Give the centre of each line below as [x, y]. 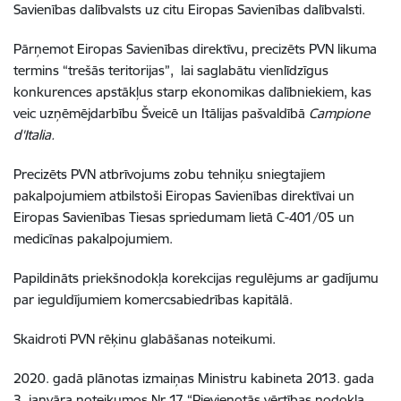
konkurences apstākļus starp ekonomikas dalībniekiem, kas [192, 92]
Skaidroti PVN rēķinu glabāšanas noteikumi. [145, 339]
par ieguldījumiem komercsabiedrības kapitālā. [153, 299]
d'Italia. [34, 135]
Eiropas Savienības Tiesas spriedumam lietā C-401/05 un [184, 217]
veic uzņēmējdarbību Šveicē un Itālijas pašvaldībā [161, 113]
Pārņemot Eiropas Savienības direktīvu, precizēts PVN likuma [195, 49]
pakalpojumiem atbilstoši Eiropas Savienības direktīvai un [184, 196]
